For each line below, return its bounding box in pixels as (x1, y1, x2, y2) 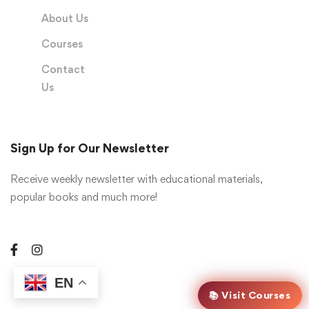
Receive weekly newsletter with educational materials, (10, 172, 263, 186)
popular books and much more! (10, 190, 157, 203)
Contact (41, 63, 85, 76)
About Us (41, 12, 88, 25)
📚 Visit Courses (208, 288, 291, 301)
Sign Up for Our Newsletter (10, 141, 169, 155)
